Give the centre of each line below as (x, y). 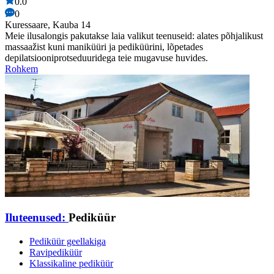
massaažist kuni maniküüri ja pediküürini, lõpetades (104, 47)
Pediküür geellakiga (68, 241)
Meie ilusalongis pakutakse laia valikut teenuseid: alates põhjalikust (134, 36)
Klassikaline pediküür (71, 263)
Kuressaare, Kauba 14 (48, 25)
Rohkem (21, 69)
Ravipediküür (56, 252)
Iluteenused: (37, 218)
